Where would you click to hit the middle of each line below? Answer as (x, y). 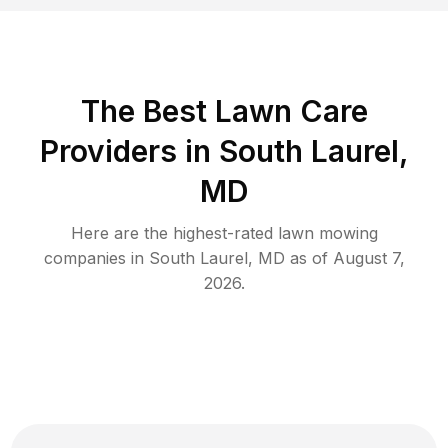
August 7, (368, 257)
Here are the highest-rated (174, 232)
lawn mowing (327, 232)
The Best (147, 110)
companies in (96, 257)
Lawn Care (291, 110)
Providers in (125, 150)
